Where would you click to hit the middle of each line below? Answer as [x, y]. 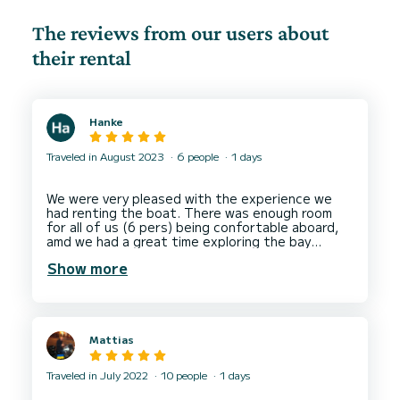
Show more [87, 268]
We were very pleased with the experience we [189, 199]
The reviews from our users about [180, 33]
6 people [198, 156]
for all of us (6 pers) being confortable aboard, [192, 227]
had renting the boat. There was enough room [189, 213]
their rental [82, 58]
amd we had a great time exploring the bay [179, 242]
